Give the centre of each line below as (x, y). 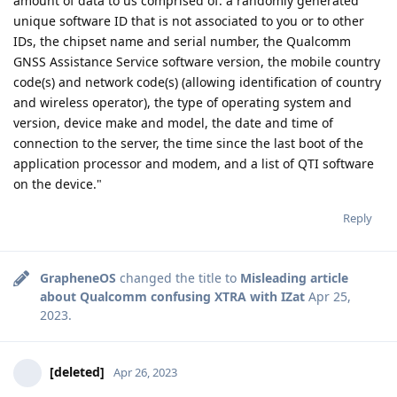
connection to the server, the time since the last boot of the (188, 144)
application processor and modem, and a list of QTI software (194, 164)
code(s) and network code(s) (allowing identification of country (197, 82)
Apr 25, (330, 297)
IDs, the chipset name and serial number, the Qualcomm (182, 42)
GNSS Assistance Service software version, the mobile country (197, 62)
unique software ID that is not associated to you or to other (189, 21)
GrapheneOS (78, 278)
